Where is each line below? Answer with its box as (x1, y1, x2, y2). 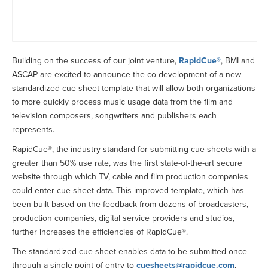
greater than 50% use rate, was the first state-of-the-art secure (12, 158, 242, 169)
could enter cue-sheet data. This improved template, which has (12, 185, 244, 196)
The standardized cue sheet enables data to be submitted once (12, 246, 247, 257)
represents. (12, 124, 54, 135)
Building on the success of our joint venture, (12, 56, 179, 66)
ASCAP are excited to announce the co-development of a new (12, 69, 241, 80)
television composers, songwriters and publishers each (12, 111, 217, 121)
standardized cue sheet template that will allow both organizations (12, 83, 255, 94)
